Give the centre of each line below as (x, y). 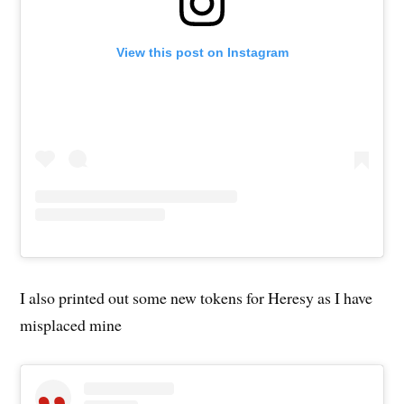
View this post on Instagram (202, 53)
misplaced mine (71, 325)
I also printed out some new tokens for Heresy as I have (197, 298)
